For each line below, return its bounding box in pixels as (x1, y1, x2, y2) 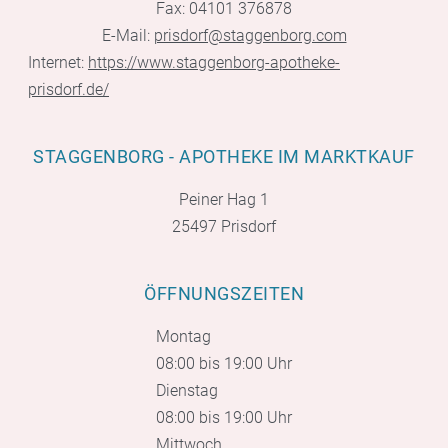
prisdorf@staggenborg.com (153, 26, 347, 46)
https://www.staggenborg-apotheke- (88, 53, 340, 73)
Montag (156, 327, 211, 347)
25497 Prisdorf (172, 217, 276, 237)
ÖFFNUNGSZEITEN (144, 283, 304, 305)
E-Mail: (101, 26, 154, 46)
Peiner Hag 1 (179, 190, 269, 210)
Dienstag (156, 381, 218, 401)
